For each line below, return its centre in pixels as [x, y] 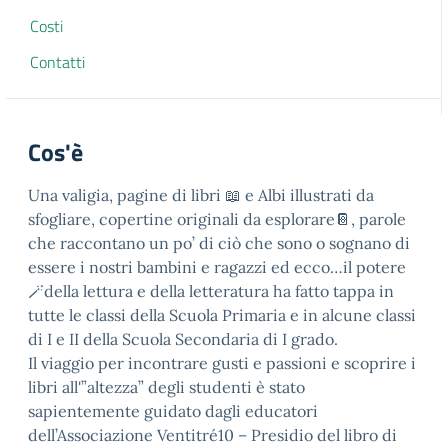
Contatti [57, 62]
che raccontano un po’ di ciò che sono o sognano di [219, 243]
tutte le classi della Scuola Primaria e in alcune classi [222, 315]
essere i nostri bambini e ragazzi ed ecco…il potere [217, 267]
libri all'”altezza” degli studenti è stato [166, 387]
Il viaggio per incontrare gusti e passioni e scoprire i [222, 363]
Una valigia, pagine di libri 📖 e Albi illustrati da [201, 195]
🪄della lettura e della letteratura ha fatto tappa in [211, 291]
